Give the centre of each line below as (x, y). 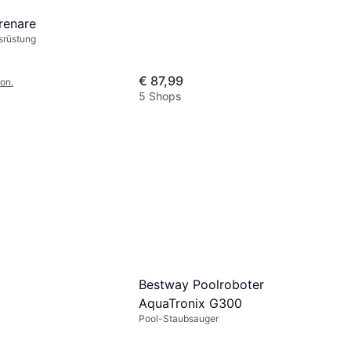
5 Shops (160, 96)
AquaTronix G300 (190, 303)
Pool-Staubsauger (179, 318)
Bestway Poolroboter (201, 284)
